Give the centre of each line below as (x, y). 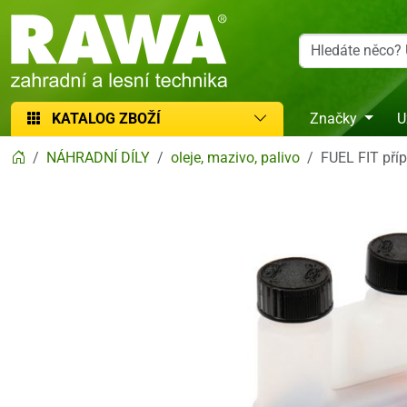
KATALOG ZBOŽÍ (106, 119)
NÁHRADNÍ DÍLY (98, 158)
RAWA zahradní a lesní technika (111, 24)
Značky (333, 119)
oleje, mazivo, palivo (235, 158)
